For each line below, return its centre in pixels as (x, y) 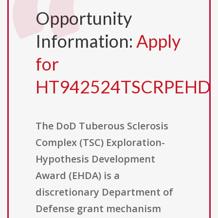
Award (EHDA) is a (78, 176)
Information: (86, 41)
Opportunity (84, 18)
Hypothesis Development (95, 159)
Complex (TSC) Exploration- (100, 143)
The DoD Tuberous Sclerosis (102, 126)
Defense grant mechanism (98, 209)
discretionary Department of (104, 192)
